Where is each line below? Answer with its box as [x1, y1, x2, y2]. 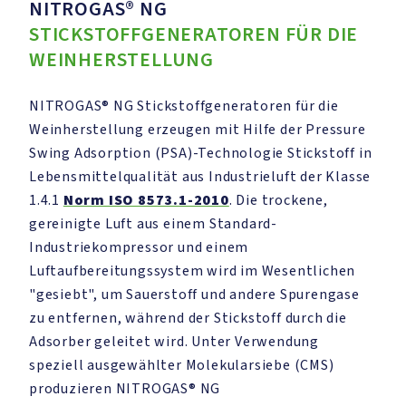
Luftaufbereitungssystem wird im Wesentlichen [29, 261, 356, 281]
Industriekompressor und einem [29, 237, 249, 257]
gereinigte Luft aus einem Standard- [29, 214, 278, 234]
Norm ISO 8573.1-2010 [63, 190, 229, 210]
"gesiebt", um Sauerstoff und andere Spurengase [29, 285, 360, 304]
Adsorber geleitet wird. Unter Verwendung [29, 332, 319, 352]
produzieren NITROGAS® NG [29, 379, 221, 399]
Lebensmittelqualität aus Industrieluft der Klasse [29, 167, 372, 187]
